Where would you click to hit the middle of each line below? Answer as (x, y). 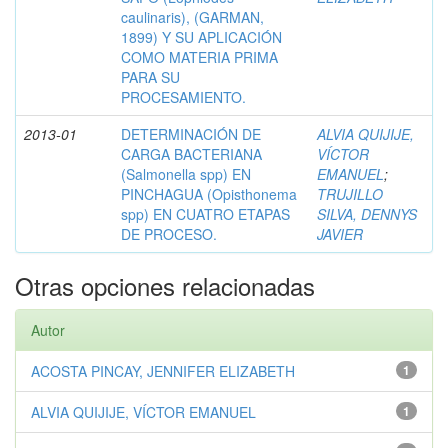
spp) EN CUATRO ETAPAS (205, 213)
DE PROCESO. (169, 233)
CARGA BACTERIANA (191, 153)
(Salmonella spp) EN (186, 173)
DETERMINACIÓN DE (191, 133)
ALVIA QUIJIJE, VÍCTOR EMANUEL (143, 411)
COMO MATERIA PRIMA (199, 56)
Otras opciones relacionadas (165, 285)
